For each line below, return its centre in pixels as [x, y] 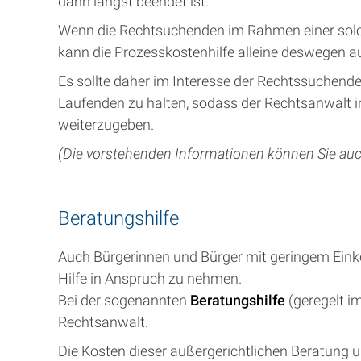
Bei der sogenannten [124, 300]
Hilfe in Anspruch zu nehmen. [150, 278]
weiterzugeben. [106, 124]
